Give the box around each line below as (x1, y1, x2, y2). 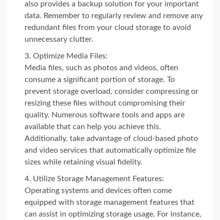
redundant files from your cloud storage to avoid (25, 24, 191, 31)
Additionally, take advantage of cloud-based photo (25, 135, 198, 142)
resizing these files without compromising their (25, 99, 185, 107)
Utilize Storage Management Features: (33, 175, 164, 183)
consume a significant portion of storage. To (25, 76, 175, 83)
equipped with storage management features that (25, 198, 194, 206)
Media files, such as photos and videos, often (25, 64, 178, 72)
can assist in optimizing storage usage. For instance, (25, 210, 201, 218)
